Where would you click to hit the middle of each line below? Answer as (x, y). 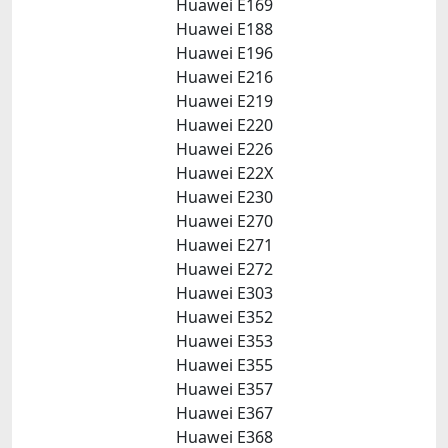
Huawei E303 (224, 293)
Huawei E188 (224, 29)
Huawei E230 (224, 197)
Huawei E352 (224, 317)
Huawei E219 (224, 101)
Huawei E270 (224, 221)
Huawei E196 (224, 53)
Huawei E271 (224, 245)
